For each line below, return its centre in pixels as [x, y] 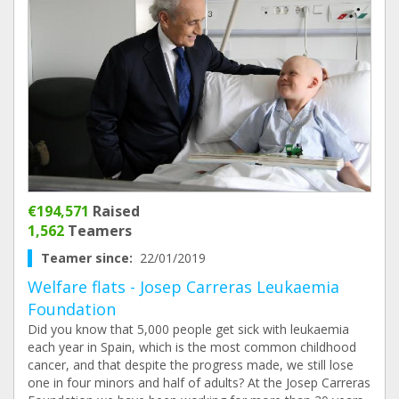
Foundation [72, 309]
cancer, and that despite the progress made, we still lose [191, 365]
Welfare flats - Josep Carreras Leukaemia [183, 287]
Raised [114, 211]
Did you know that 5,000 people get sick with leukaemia [188, 329]
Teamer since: [90, 258]
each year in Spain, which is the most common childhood [192, 347]
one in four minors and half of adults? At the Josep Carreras [199, 383]
